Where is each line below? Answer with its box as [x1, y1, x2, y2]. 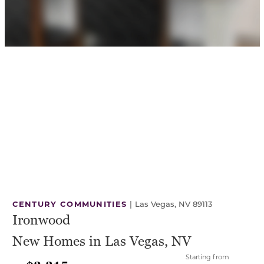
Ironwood [12, 212, 70, 229]
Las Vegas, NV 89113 [135, 198, 213, 209]
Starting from [185, 252, 229, 261]
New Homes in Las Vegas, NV [12, 233, 191, 250]
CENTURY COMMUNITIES [12, 198, 127, 209]
